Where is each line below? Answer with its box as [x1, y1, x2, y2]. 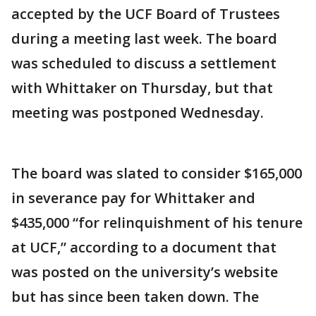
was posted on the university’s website [11, 262, 278, 282]
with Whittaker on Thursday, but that [11, 78, 273, 98]
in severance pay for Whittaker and [11, 188, 255, 208]
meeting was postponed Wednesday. [11, 103, 264, 123]
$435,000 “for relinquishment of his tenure [11, 213, 303, 233]
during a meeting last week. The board [11, 29, 277, 49]
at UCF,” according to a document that [11, 238, 276, 257]
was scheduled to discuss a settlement [11, 54, 276, 73]
